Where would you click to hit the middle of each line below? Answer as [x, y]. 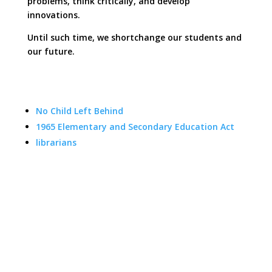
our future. [51, 51]
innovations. [53, 15]
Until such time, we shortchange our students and [134, 37]
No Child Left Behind [79, 110]
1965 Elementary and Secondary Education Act [135, 126]
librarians [57, 142]
